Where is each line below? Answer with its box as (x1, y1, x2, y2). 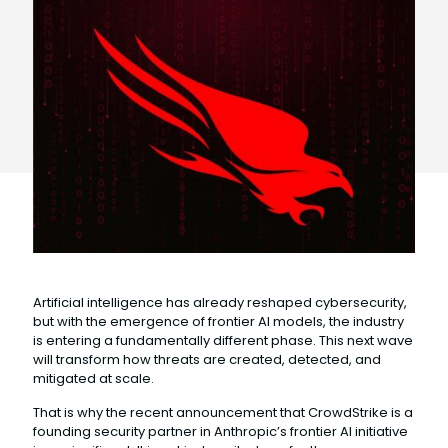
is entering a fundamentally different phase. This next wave (33, 330, 413, 350)
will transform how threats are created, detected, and (33, 349, 381, 369)
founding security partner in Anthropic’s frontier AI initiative (33, 421, 408, 441)
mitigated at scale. (33, 368, 154, 388)
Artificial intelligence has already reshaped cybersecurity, (33, 292, 407, 312)
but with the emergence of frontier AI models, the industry (33, 311, 404, 331)
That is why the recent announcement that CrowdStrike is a (33, 402, 413, 422)
